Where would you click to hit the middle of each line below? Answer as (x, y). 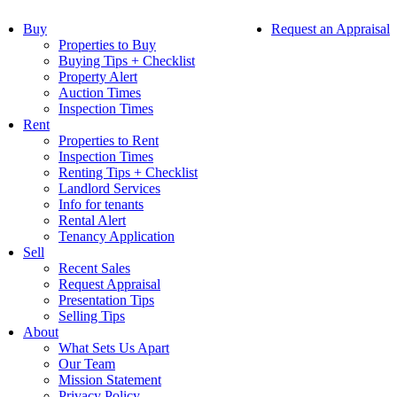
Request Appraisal (109, 284)
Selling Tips (92, 316)
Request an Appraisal (331, 29)
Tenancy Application (117, 236)
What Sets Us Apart (114, 348)
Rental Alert (92, 220)
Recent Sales (94, 268)
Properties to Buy (107, 45)
